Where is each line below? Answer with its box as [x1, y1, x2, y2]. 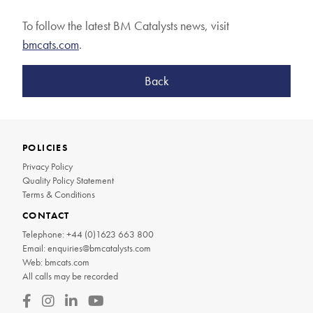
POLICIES [22, 140, 68, 154]
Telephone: [22, 227, 64, 240]
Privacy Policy [22, 159, 73, 173]
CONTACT [22, 208, 70, 221]
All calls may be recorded [22, 269, 118, 282]
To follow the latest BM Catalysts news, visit [22, 17, 229, 34]
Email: [22, 241, 45, 254]
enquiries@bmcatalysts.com [48, 241, 151, 254]
